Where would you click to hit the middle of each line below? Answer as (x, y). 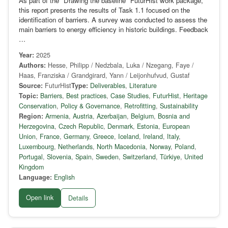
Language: (35, 177)
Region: (31, 116)
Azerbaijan (112, 116)
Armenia (57, 116)
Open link (40, 198)
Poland (184, 147)
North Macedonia (121, 147)
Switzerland (139, 157)
